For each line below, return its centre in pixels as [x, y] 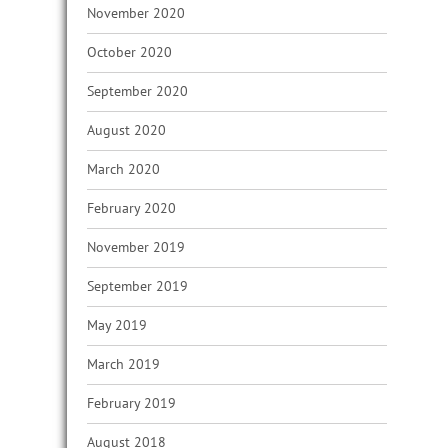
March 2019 [123, 364]
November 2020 [136, 13]
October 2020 [129, 52]
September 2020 [137, 91]
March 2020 [123, 169]
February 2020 [131, 208]
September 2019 [137, 286]
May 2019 [117, 325]
